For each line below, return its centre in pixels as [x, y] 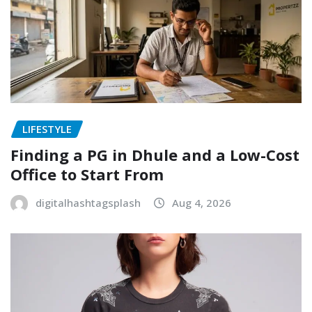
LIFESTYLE [47, 129]
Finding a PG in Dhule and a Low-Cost [155, 154]
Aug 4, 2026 [202, 202]
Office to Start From [87, 174]
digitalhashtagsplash [88, 202]
